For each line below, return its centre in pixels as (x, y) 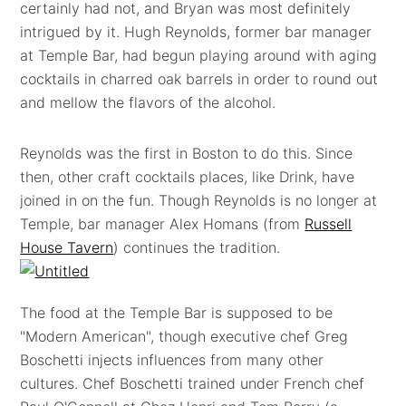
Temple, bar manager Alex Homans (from (163, 224)
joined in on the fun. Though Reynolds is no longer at (199, 200)
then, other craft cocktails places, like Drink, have (188, 177)
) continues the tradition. (197, 247)
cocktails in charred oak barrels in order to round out (199, 79)
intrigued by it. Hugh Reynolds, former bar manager (196, 32)
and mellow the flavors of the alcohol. (148, 102)
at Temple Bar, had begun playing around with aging (199, 55)
